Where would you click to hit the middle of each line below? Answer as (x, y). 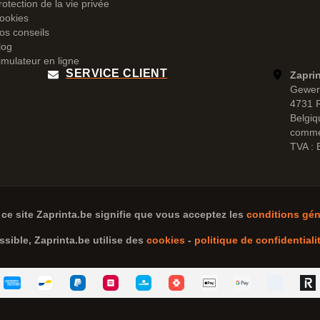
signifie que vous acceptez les (169, 214)
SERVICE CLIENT (117, 73)
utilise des (118, 240)
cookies (166, 240)
